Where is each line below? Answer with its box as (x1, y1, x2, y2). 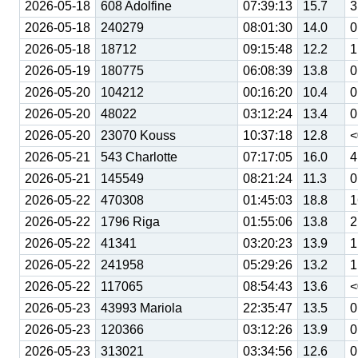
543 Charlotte (101, 150, 177, 165)
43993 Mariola (101, 301, 182, 316)
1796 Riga (101, 215, 160, 229)
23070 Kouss (101, 129, 176, 143)
